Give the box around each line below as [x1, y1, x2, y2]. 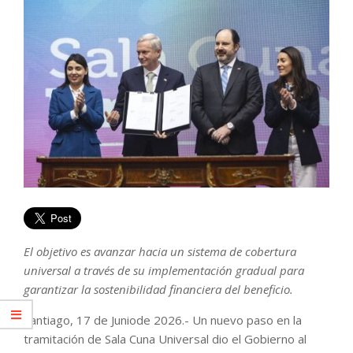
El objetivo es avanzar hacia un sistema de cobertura [24, 243, 296, 259]
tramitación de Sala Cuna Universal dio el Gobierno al [24, 330, 307, 347]
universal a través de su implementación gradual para [24, 262, 304, 278]
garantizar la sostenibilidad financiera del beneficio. [24, 281, 293, 297]
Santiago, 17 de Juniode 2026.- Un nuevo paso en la [24, 311, 302, 328]
